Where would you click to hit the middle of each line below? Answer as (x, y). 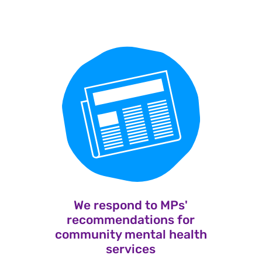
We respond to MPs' (131, 205)
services (131, 249)
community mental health (131, 235)
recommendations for (131, 220)
